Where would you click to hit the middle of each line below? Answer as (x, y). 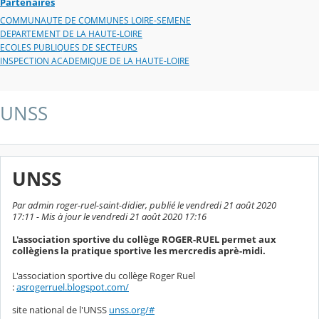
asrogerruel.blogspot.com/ (73, 287)
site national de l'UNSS (61, 310)
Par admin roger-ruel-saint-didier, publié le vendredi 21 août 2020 (144, 205)
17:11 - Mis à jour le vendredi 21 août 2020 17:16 (109, 217)
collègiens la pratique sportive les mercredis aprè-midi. (139, 251)
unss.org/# (132, 310)
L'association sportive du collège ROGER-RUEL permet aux (144, 240)
